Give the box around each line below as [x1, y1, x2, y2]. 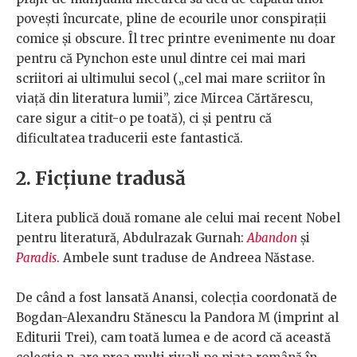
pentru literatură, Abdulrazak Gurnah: [16, 230, 247, 246]
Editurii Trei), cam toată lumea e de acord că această [16, 330, 331, 346]
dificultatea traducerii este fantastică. [16, 131, 243, 147]
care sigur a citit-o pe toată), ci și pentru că [16, 111, 272, 127]
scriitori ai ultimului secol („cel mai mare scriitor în [16, 71, 325, 87]
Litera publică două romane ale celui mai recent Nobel [16, 210, 340, 226]
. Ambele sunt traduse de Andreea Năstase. [57, 250, 318, 266]
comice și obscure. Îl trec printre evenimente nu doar [16, 31, 335, 47]
